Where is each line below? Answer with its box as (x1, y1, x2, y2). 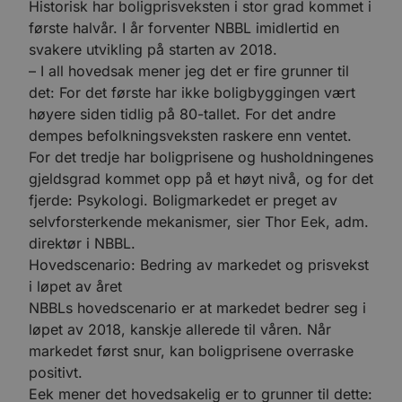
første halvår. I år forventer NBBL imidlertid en (29, 18, 339, 37)
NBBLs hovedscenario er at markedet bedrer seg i (29, 298, 366, 317)
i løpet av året (29, 276, 122, 295)
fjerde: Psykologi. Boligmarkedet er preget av (29, 190, 337, 209)
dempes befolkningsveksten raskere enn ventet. (29, 126, 352, 144)
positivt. (29, 363, 83, 381)
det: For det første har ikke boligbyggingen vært (29, 83, 355, 101)
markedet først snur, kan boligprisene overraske (29, 341, 354, 360)
